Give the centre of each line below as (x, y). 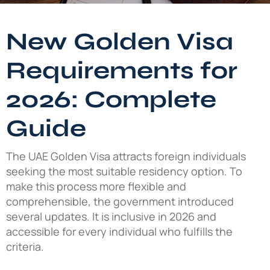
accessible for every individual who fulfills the (119, 231)
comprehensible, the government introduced (120, 201)
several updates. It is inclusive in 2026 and (111, 216)
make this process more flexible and (96, 186)
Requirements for (122, 71)
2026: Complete (111, 99)
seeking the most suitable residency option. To (124, 171)
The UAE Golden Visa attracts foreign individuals (126, 156)
